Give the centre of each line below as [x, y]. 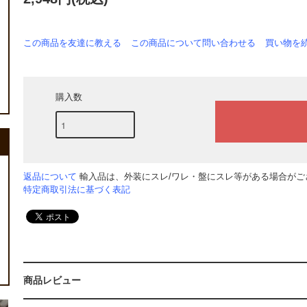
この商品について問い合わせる [193, 43]
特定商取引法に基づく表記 [77, 190]
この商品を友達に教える [72, 43]
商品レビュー [52, 281]
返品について [50, 177]
